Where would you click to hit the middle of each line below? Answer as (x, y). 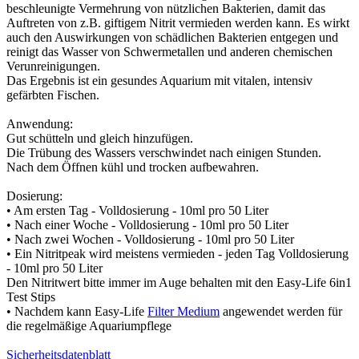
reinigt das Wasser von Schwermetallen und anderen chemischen (169, 52)
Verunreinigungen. (53, 67)
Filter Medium (184, 312)
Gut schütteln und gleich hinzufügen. (100, 139)
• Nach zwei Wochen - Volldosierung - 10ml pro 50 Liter (150, 240)
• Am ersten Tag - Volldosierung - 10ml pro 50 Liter (137, 211)
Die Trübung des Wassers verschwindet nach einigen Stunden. (164, 153)
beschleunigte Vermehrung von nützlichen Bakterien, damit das (166, 9)
